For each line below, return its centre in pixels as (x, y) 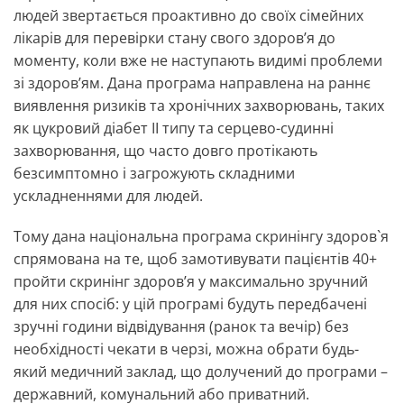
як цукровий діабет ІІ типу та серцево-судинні (174, 129)
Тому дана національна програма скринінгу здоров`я (201, 237)
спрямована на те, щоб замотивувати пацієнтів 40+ (195, 259)
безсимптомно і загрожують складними (154, 174)
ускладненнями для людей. (108, 196)
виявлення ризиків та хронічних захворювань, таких (199, 106)
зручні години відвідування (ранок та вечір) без (181, 327)
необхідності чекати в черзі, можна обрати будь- (186, 349)
